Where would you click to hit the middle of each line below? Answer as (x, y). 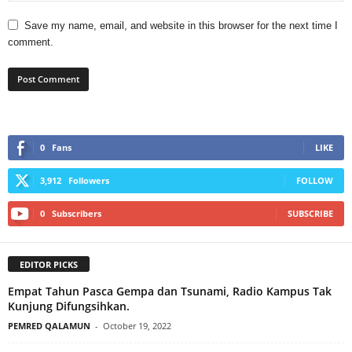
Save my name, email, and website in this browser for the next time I (181, 26)
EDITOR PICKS (49, 265)
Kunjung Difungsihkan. (70, 306)
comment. (31, 42)
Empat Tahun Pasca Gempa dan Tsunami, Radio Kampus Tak (170, 291)
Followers (89, 181)
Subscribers (77, 214)
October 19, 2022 (137, 326)
